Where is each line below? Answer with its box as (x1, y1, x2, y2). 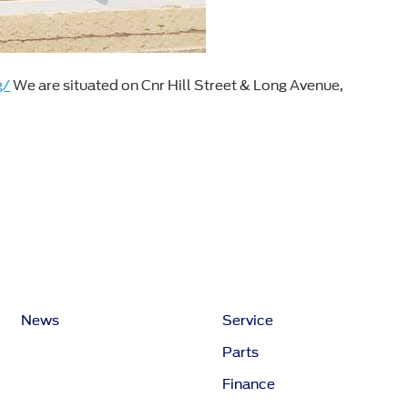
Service (221, 312, 273, 330)
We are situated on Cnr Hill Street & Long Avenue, (10, 77, 343, 95)
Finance (221, 376, 275, 393)
